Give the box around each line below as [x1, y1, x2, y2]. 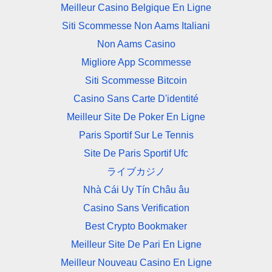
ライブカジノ [107, 166, 165, 177]
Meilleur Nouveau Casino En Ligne [60, 257, 212, 268]
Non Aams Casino [97, 38, 175, 49]
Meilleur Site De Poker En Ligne [67, 111, 205, 122]
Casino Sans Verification [83, 202, 189, 213]
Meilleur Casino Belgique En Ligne [61, 2, 211, 13]
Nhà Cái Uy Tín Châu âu [83, 184, 189, 195]
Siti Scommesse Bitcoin [85, 75, 187, 86]
